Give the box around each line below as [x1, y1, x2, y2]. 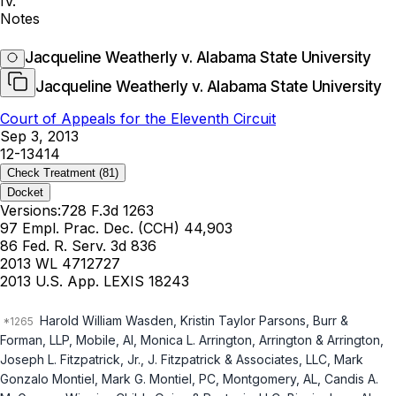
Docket [7, 186, 43, 200]
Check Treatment [7, 166, 95, 180]
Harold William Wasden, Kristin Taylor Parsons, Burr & [36, 313, 348, 329]
